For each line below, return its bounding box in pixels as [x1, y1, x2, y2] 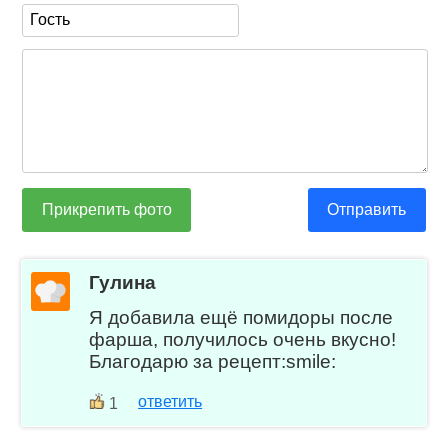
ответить [138, 393, 203, 411]
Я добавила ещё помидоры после [89, 307, 394, 329]
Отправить [327, 200, 407, 218]
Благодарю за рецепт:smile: [89, 351, 337, 373]
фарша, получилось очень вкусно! [89, 329, 397, 351]
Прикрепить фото [41, 200, 172, 218]
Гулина [89, 272, 157, 294]
